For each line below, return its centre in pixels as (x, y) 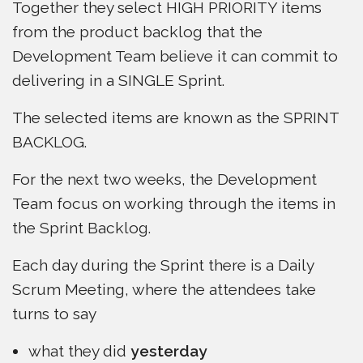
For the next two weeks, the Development (164, 179)
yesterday (169, 351)
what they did (79, 351)
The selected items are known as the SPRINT (175, 117)
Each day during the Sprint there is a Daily (163, 265)
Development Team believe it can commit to (175, 56)
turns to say (54, 314)
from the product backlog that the (137, 32)
